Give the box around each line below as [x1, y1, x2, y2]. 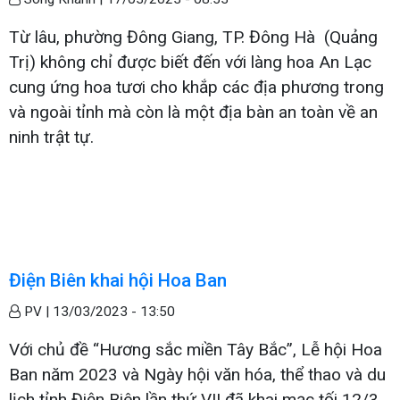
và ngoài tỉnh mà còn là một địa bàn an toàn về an [9, 101, 378, 122]
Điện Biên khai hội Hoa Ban [9, 269, 227, 291]
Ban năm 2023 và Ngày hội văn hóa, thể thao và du [9, 363, 386, 385]
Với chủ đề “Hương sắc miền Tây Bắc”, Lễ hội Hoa [9, 338, 382, 360]
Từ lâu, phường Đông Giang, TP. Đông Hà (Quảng [9, 26, 378, 47]
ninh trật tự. [9, 126, 94, 147]
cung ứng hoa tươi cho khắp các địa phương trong [9, 76, 384, 97]
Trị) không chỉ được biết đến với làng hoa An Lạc [9, 51, 371, 72]
